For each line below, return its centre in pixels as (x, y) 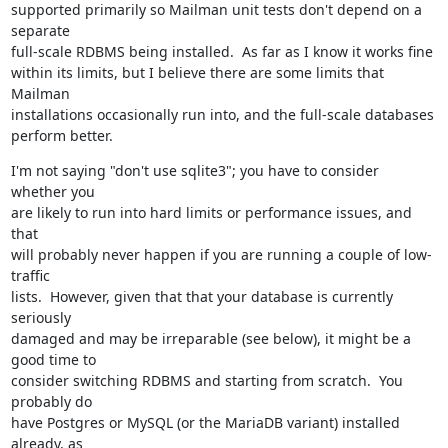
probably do (51, 401)
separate (40, 30)
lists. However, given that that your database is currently (201, 296)
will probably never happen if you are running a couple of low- (221, 254)
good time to (53, 359)
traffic (30, 275)
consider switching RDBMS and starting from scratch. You (206, 380)
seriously (40, 317)
